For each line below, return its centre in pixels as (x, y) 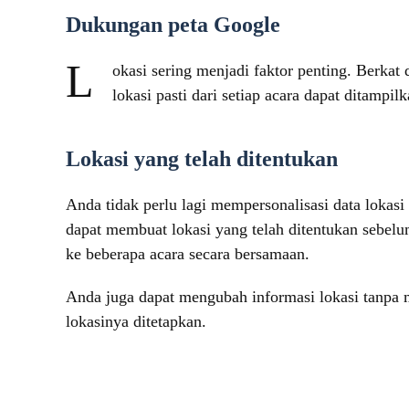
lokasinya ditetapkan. (136, 321)
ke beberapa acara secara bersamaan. (188, 254)
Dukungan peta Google (173, 25)
